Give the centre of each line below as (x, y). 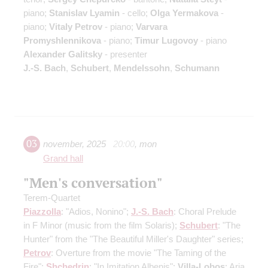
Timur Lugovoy (166, 41)
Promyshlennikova (62, 41)
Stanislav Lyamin (84, 13)
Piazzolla (42, 212)
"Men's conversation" (93, 183)
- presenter (125, 54)
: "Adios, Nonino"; (96, 212)
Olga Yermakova (184, 13)
